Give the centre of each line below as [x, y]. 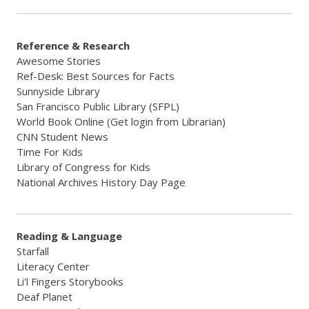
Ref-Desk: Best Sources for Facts [96, 76]
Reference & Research [73, 46]
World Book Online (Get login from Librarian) [121, 121]
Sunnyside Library [58, 91]
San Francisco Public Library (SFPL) [98, 106]
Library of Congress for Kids [83, 167]
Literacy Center [53, 266]
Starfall [33, 251]
